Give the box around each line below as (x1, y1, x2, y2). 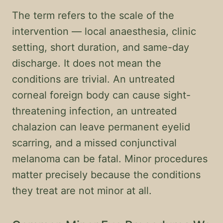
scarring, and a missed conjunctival (12, 137, 177, 149)
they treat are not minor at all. (12, 185, 152, 197)
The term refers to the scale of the (12, 9, 174, 21)
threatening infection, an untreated (12, 105, 177, 117)
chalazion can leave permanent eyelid (12, 121, 190, 133)
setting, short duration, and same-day (12, 41, 189, 53)
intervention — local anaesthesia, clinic (12, 25, 196, 37)
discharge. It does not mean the (12, 57, 161, 69)
